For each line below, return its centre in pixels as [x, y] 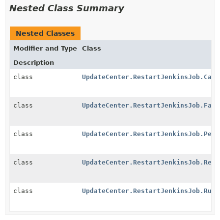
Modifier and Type [45, 48]
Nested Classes [45, 33]
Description [34, 62]
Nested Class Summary [67, 8]
